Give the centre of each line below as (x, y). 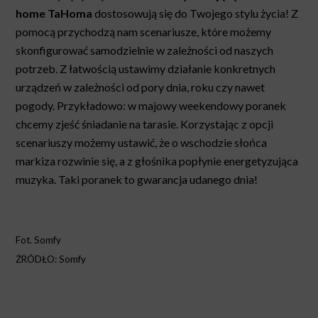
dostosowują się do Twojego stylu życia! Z (196, 13)
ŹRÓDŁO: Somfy (51, 259)
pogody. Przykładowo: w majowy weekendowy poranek (151, 105)
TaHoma (70, 13)
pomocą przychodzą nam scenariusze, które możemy (144, 31)
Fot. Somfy (39, 240)
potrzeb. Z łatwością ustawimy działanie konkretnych (146, 68)
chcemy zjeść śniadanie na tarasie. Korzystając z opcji (145, 124)
